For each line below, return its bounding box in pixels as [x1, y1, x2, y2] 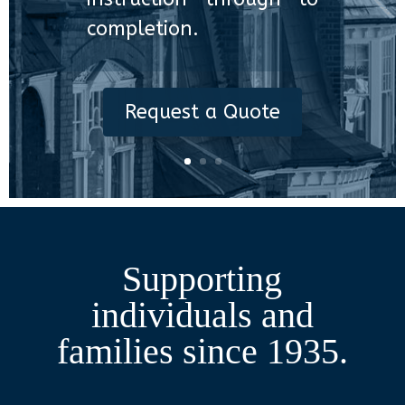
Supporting [122, 258, 283, 299]
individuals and [90, 294, 314, 335]
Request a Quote [125, 99, 280, 124]
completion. [87, 16, 200, 41]
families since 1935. [56, 330, 348, 372]
